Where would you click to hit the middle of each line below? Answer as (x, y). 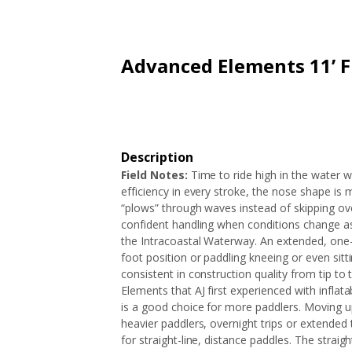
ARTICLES (101, 14)
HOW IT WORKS (306, 20)
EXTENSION (159, 14)
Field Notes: (156, 175)
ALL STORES (223, 14)
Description (157, 157)
